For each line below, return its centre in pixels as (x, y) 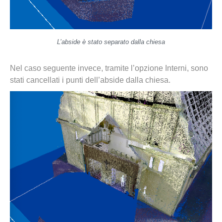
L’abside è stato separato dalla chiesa (111, 42)
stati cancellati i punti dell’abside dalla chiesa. (90, 80)
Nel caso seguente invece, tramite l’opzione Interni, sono (109, 68)
